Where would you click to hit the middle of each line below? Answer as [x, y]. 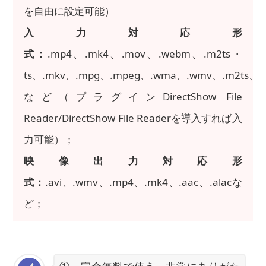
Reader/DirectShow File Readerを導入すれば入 [133, 118]
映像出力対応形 [133, 160]
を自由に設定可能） [69, 11]
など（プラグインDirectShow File [133, 96]
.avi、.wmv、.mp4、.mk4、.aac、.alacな [143, 182]
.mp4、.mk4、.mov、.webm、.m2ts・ [145, 53]
